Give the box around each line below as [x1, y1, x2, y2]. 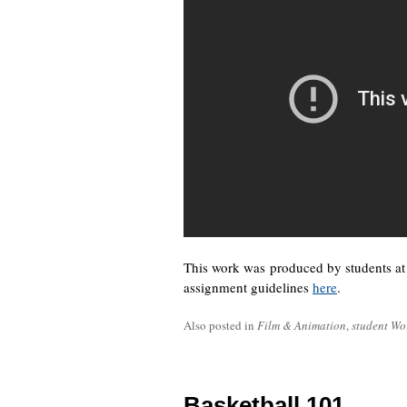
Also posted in [184, 317, 257, 333]
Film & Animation [257, 317, 346, 333]
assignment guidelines [184, 278, 313, 296]
